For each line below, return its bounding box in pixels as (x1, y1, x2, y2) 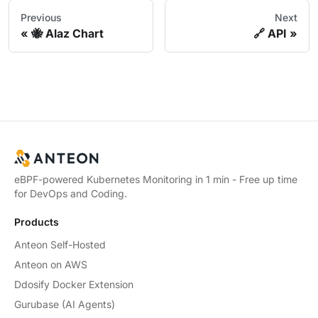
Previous (21, 11, 62, 23)
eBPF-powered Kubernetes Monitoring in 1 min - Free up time (14, 173, 297, 185)
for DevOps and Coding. (14, 187, 127, 199)
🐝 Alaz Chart (31, 26, 104, 40)
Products (14, 216, 59, 228)
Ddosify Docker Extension (14, 278, 133, 290)
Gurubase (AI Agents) (14, 298, 115, 310)
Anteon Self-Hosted (14, 238, 106, 251)
